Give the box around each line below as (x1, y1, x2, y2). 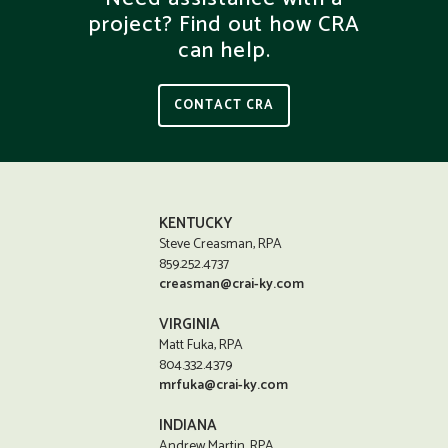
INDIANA (159, 412, 218, 438)
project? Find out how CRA (88, 6, 360, 43)
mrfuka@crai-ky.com (159, 373, 289, 397)
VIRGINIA (159, 311, 221, 337)
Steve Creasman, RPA (159, 232, 283, 256)
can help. (177, 32, 271, 69)
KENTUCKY (159, 210, 233, 236)
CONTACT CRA (174, 94, 274, 116)
